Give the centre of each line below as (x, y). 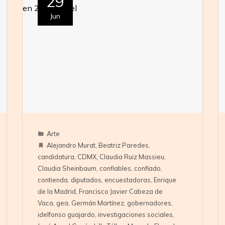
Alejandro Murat (71, 145)
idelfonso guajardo (66, 215)
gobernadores (149, 203)
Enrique (165, 180)
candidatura (56, 157)
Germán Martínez (97, 203)
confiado (147, 168)
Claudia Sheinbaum (67, 168)
